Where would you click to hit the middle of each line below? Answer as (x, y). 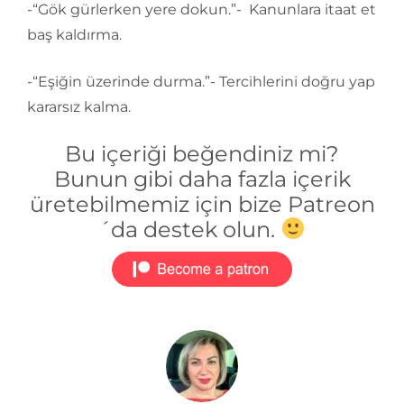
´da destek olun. (190, 230)
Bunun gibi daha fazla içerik (202, 179)
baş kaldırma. (74, 35)
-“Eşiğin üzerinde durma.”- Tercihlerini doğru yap (201, 82)
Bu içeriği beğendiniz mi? (202, 154)
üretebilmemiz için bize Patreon (202, 204)
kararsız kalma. (79, 107)
